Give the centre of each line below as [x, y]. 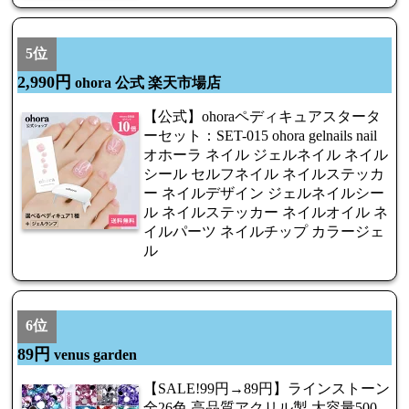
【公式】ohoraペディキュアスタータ [262, 116]
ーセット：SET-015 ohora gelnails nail [260, 135]
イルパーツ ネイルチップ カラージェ [264, 231]
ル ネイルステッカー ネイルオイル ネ [266, 212]
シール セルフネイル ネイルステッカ [264, 173]
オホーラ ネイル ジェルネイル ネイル [266, 154]
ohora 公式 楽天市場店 [146, 82]
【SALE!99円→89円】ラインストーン [267, 389]
